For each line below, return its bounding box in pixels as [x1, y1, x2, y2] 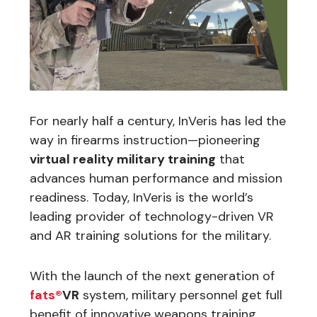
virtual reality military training [30, 150, 216, 168]
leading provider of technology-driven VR [30, 207, 274, 225]
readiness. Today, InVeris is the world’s [30, 188, 253, 206]
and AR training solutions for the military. [30, 226, 271, 244]
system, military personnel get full [79, 286, 282, 304]
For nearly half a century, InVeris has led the [30, 112, 286, 129]
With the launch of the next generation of [30, 267, 275, 284]
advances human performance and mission [30, 169, 282, 187]
